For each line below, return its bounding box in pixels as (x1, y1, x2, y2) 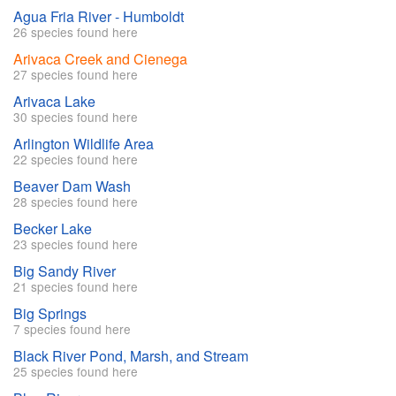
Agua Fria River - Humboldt (13, 6, 184, 27)
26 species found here (13, 23, 138, 42)
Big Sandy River (13, 261, 116, 282)
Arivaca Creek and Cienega (13, 49, 187, 70)
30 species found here (13, 108, 138, 126)
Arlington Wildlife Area (13, 133, 154, 155)
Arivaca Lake (13, 91, 95, 112)
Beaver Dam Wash (13, 176, 131, 197)
